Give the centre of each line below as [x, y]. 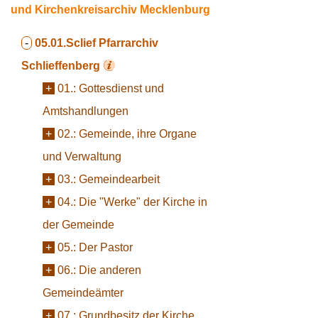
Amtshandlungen [86, 111]
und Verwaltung [82, 157]
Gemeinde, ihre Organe [138, 134]
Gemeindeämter [83, 293]
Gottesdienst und [121, 88]
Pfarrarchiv [128, 43]
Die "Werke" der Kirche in [143, 202]
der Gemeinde [78, 225]
